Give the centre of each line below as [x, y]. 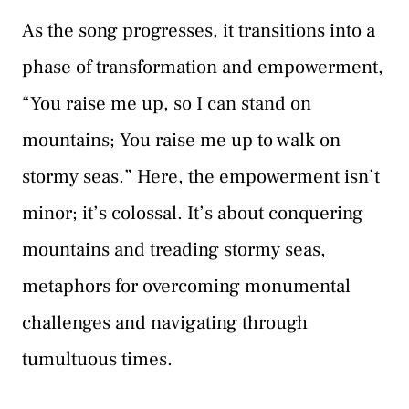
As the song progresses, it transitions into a [199, 30]
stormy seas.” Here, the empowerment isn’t [201, 176]
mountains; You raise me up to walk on [181, 140]
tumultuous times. [97, 359]
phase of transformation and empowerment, [203, 67]
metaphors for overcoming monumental [186, 286]
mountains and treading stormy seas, [174, 249]
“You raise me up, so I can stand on [167, 103]
